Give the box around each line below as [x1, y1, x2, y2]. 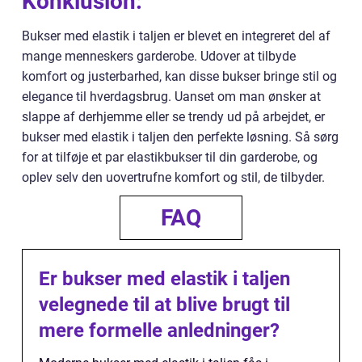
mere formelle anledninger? [39, 319, 280, 343]
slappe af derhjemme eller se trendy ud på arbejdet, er [22, 109, 325, 125]
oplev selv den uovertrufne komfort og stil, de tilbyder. [22, 170, 325, 186]
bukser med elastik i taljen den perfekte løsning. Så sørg [22, 129, 339, 145]
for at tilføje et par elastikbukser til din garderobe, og [22, 149, 318, 166]
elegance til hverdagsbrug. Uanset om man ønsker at [22, 89, 321, 105]
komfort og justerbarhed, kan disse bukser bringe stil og [22, 69, 337, 85]
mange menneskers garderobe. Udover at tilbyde [22, 48, 296, 65]
